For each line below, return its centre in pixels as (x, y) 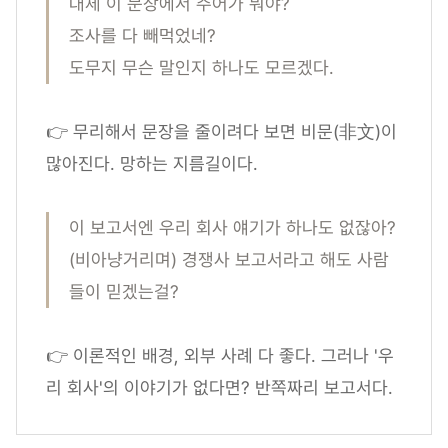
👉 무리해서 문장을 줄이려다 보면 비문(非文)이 (221, 132)
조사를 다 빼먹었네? (145, 36)
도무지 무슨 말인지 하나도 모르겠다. (201, 68)
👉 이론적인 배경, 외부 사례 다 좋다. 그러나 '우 (220, 356)
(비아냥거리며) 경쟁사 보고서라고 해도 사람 (229, 260)
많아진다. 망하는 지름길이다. (154, 164)
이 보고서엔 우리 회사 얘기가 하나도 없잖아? (232, 228)
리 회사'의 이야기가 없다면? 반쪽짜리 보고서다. (219, 388)
